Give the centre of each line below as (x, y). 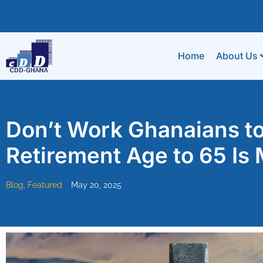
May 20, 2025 (96, 185)
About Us (237, 56)
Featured (45, 185)
